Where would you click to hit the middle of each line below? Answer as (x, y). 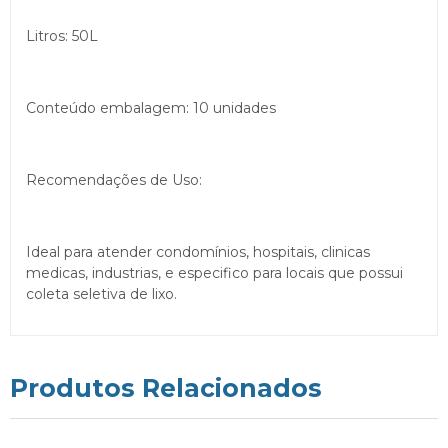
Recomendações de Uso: (114, 180)
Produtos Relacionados (166, 388)
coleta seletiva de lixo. (101, 294)
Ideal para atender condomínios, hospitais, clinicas (198, 252)
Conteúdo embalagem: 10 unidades (151, 108)
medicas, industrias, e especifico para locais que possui (214, 273)
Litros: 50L (62, 36)
